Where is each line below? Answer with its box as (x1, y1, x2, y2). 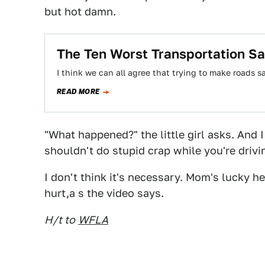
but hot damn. (44, 5, 116, 18)
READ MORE (57, 86, 100, 97)
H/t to (44, 214, 75, 226)
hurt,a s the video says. (44, 187, 164, 199)
